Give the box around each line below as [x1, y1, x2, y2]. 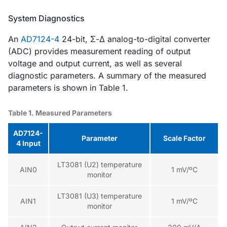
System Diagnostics [8, 13, 85, 23]
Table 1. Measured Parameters [8, 108, 112, 117]
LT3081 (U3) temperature [57, 191, 142, 200]
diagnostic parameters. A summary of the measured [8, 70, 206, 81]
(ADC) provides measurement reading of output [8, 46, 191, 56]
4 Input [16, 138, 41, 147]
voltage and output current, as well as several [8, 58, 182, 68]
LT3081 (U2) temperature [57, 160, 142, 169]
